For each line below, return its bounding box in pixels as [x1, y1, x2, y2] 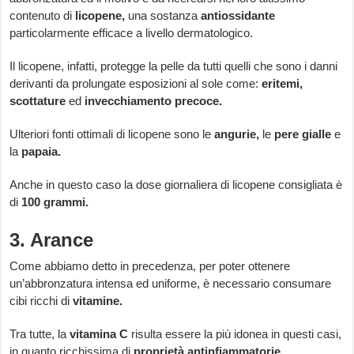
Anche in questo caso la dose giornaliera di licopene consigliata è [9, 178, 343, 192]
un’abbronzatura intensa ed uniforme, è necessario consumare [9, 277, 332, 291]
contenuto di [9, 9, 76, 23]
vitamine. [73, 294, 123, 308]
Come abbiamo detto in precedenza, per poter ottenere [9, 259, 291, 273]
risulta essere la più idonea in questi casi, [128, 327, 342, 341]
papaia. [21, 145, 62, 159]
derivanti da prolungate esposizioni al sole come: [9, 77, 262, 91]
